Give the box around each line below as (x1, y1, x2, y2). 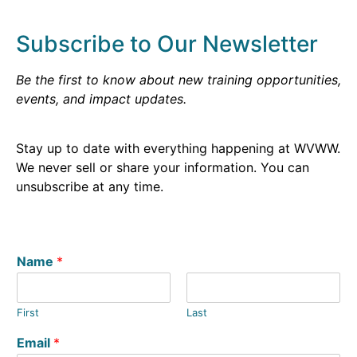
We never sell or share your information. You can (16, 159, 309, 176)
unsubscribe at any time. (16, 178, 163, 195)
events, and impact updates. (16, 91, 186, 108)
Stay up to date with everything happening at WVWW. (16, 140, 340, 157)
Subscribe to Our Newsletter (16, 30, 318, 58)
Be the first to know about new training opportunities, (16, 72, 341, 88)
